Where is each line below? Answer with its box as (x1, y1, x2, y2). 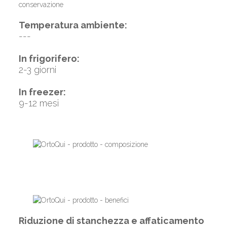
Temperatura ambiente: (18, 20, 127, 30)
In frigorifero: (18, 53, 80, 64)
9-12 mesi (18, 98, 59, 108)
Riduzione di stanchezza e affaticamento (18, 215, 204, 226)
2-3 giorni (18, 64, 56, 75)
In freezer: (18, 87, 66, 97)
